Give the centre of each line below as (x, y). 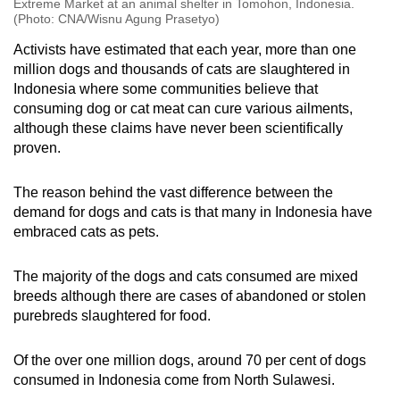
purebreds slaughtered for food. (116, 315)
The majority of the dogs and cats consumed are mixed (186, 276)
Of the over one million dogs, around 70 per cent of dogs (190, 360)
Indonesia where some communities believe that (166, 88)
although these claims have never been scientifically (178, 128)
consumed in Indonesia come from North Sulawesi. (174, 379)
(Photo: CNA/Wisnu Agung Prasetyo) (117, 18)
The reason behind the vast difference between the (173, 192)
